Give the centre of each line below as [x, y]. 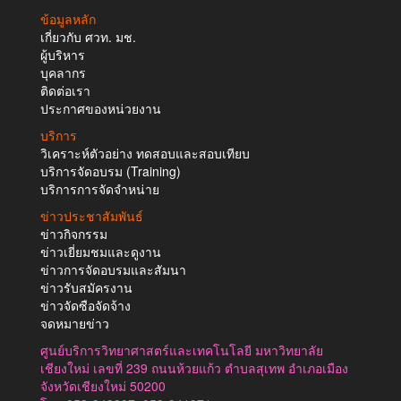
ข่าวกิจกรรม [74, 233]
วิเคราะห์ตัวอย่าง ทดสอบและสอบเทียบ [145, 153]
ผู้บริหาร [63, 54]
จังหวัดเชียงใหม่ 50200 [103, 385]
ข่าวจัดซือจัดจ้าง [85, 305]
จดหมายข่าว [75, 323]
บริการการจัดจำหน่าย [100, 188]
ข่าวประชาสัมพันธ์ [92, 215]
